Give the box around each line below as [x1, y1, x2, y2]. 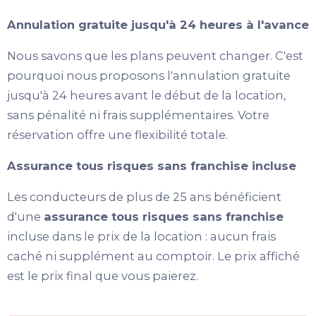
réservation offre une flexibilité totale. [7, 128, 228, 142]
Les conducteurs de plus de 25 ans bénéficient [7, 190, 281, 205]
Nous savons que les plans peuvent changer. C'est [7, 49, 303, 63]
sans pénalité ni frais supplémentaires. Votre [7, 108, 269, 123]
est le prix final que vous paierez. [7, 269, 198, 284]
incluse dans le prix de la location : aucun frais [7, 229, 276, 244]
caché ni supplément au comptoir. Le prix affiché [7, 249, 300, 264]
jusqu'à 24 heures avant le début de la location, [7, 88, 286, 103]
